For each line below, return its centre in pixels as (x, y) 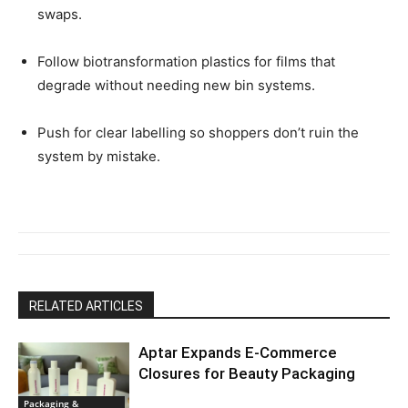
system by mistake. (99, 157)
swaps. (60, 15)
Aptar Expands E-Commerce (238, 353)
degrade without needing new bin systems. (176, 86)
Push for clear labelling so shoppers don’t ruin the (198, 133)
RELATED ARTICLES (86, 306)
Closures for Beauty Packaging (247, 374)
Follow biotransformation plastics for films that (186, 62)
